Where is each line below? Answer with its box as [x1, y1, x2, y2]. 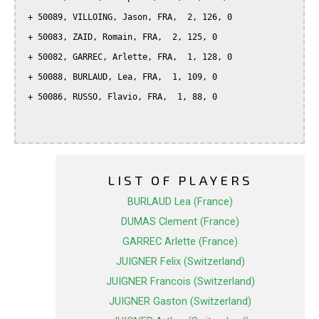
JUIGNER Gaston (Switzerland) [109, 295, 251, 308]
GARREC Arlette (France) [122, 235, 238, 249]
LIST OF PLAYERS [108, 172, 253, 189]
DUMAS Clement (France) [121, 215, 239, 229]
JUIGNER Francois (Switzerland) [105, 275, 255, 288]
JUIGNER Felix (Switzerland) [115, 255, 245, 268]
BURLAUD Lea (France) [127, 195, 233, 209]
